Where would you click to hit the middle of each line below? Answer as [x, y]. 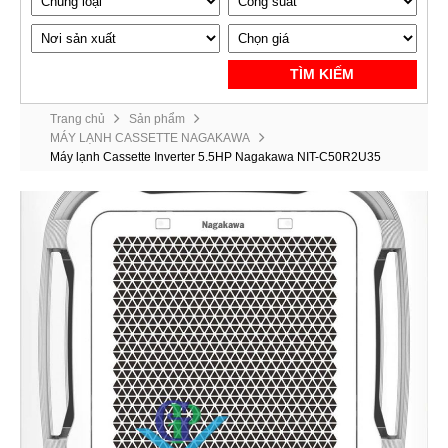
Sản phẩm [157, 119]
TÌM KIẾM [322, 74]
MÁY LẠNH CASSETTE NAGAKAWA [150, 137]
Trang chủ [77, 119]
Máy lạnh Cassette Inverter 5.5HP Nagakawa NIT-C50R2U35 [215, 156]
